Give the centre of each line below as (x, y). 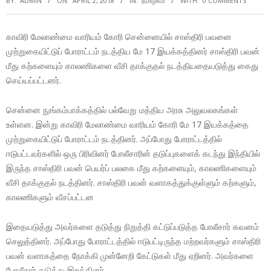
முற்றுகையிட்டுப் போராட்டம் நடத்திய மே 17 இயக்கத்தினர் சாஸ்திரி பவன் (133, 51)
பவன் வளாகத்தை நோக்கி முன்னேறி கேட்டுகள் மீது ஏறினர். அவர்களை (130, 256)
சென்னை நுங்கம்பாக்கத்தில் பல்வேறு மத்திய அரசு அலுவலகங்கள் (122, 110)
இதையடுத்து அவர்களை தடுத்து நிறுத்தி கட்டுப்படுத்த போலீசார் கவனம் (132, 227)
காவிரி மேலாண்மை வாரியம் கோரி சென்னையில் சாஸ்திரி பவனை (119, 37)
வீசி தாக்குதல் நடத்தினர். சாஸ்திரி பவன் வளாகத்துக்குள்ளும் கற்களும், (131, 183)
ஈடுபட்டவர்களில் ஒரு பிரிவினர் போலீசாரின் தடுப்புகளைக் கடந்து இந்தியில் (133, 154)
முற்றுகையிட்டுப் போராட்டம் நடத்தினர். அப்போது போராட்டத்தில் (114, 139)
